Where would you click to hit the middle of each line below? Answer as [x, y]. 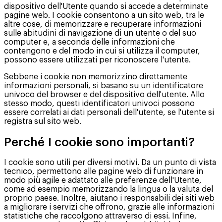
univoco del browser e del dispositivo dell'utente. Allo [104, 94]
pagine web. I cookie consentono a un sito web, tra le [104, 15]
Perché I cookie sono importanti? [99, 142]
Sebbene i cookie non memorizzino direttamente [96, 77]
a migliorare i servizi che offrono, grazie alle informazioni [109, 207]
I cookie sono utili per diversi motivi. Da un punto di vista [110, 163]
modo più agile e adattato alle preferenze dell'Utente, [103, 181]
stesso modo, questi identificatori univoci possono [99, 103]
